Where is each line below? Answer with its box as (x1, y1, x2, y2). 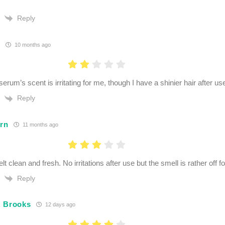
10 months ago (13, 41, 51, 48)
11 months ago (21, 122, 58, 128)
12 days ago (43, 201, 75, 208)
